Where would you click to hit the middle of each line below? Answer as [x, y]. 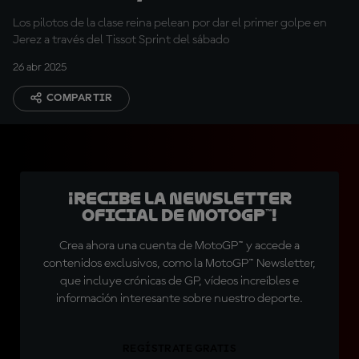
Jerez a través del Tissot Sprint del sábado [121, 40]
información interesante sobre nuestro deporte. [179, 299]
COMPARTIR [80, 98]
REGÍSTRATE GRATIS [179, 349]
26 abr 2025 [40, 67]
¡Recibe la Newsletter [179, 199]
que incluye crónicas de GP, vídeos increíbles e [179, 281]
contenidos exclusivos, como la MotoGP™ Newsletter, [179, 264]
